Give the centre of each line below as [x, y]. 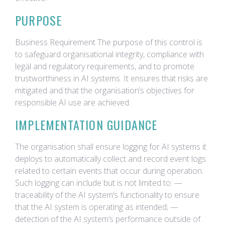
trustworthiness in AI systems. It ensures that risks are [111, 78]
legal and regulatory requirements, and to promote [105, 66]
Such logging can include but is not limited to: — [99, 183]
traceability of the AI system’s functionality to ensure [107, 195]
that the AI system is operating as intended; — [97, 207]
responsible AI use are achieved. [73, 102]
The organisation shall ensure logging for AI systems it [111, 147]
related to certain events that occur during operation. [109, 171]
